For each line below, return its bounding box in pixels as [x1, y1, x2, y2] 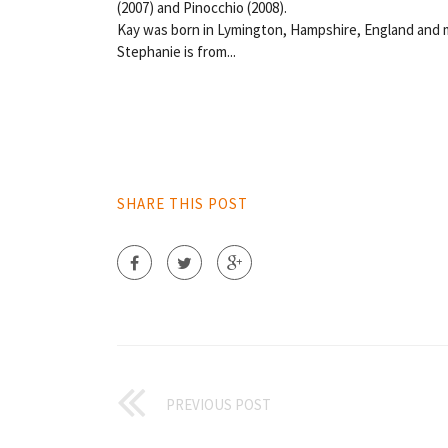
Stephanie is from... [117, 41, 236, 61]
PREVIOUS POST [166, 394, 271, 414]
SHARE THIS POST [117, 193, 248, 213]
